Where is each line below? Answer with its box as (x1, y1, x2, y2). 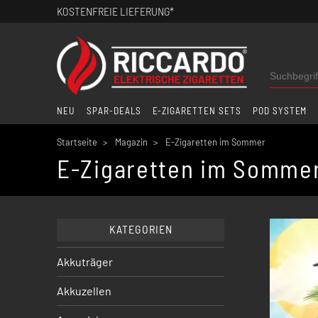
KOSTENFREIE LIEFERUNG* (57, 4, 174, 18)
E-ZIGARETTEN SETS (152, 104, 241, 116)
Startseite (57, 136, 97, 148)
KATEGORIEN (109, 222, 172, 236)
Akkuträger (57, 255, 113, 269)
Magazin (115, 136, 148, 148)
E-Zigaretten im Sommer (165, 136, 265, 148)
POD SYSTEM (252, 104, 307, 116)
